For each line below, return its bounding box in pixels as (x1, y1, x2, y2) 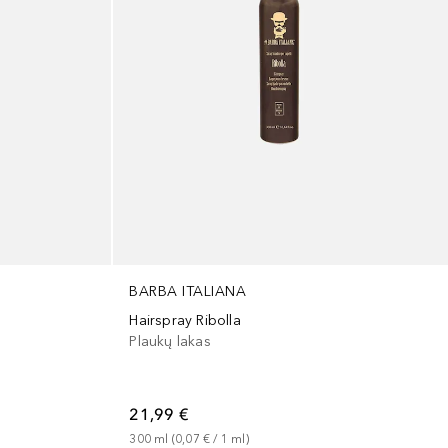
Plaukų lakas (129, 333, 211, 351)
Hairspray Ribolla (129, 312, 241, 330)
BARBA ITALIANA (129, 283, 247, 301)
